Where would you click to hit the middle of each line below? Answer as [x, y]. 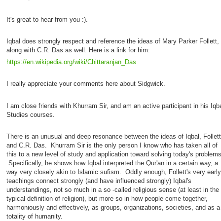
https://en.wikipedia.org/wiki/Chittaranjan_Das [71, 62]
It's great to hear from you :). [47, 19]
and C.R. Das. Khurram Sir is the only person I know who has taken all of [112, 145]
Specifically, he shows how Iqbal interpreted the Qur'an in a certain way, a [112, 163]
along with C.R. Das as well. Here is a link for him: [78, 50]
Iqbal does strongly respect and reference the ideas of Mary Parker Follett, [112, 41]
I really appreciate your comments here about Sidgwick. [88, 84]
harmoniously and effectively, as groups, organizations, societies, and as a [113, 207]
